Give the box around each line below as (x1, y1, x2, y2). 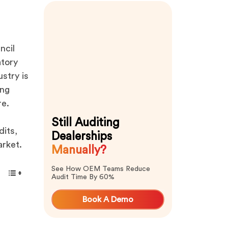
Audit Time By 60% (51, 173, 115, 181)
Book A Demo (82, 195, 133, 204)
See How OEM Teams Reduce (51, 165, 150, 173)
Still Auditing (51, 116, 120, 128)
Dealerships (51, 130, 112, 142)
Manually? (51, 144, 106, 156)
